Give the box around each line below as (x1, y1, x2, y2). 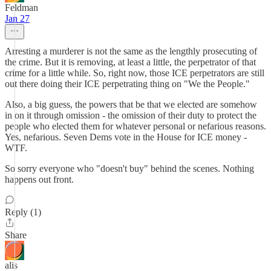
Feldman (5, 2, 38, 13)
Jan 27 (5, 13, 30, 24)
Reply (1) (5, 207, 41, 217)
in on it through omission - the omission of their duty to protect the (5, 110, 256, 120)
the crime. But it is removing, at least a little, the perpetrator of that (5, 57, 256, 67)
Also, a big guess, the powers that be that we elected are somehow (5, 99, 257, 109)
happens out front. (5, 174, 74, 184)
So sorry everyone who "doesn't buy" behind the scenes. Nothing (5, 163, 254, 174)
